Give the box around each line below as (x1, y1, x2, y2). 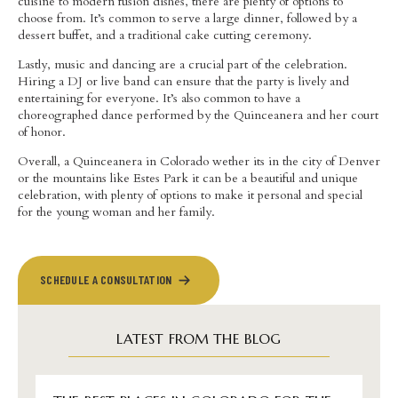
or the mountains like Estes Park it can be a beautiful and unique (18, 169, 358, 187)
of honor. (18, 123, 66, 140)
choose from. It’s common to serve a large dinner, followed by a (18, 9, 357, 27)
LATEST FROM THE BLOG (116, 330, 282, 347)
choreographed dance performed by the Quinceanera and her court (18, 106, 378, 123)
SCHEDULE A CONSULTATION (40, 272, 172, 288)
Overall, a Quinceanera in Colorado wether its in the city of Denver (18, 152, 380, 170)
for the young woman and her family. (18, 203, 215, 220)
